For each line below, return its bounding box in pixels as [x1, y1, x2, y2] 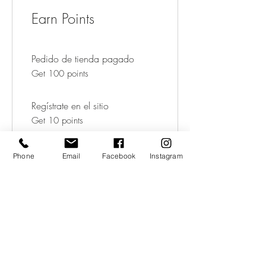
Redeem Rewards [31, 218, 132, 237]
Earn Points [31, 9, 94, 28]
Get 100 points [31, 68, 88, 80]
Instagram [150, 151, 183, 160]
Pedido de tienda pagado [31, 52, 134, 65]
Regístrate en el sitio [31, 99, 109, 112]
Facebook [102, 151, 136, 160]
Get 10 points [31, 115, 83, 126]
